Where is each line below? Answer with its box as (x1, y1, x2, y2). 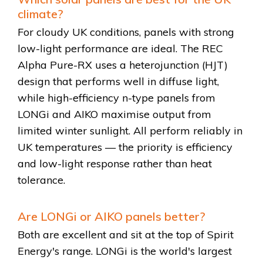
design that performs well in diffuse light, (18, 74, 219, 88)
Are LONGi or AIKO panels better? (18, 208, 205, 224)
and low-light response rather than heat (18, 156, 212, 170)
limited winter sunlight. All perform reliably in (18, 123, 242, 137)
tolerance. (18, 173, 65, 187)
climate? (18, 6, 63, 21)
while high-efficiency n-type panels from (18, 90, 215, 104)
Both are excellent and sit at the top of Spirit (18, 227, 234, 241)
